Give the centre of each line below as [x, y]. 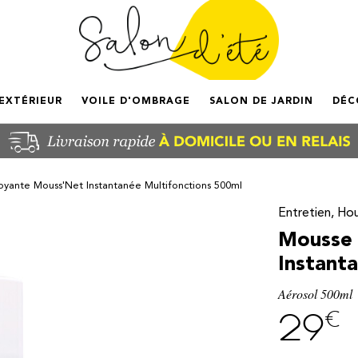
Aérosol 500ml [315, 294]
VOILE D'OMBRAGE [135, 101]
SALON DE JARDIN [261, 101]
